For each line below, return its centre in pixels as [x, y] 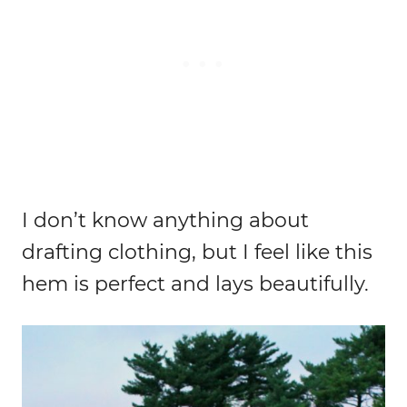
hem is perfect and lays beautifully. [195, 283]
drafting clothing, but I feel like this [197, 252]
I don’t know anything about [165, 220]
